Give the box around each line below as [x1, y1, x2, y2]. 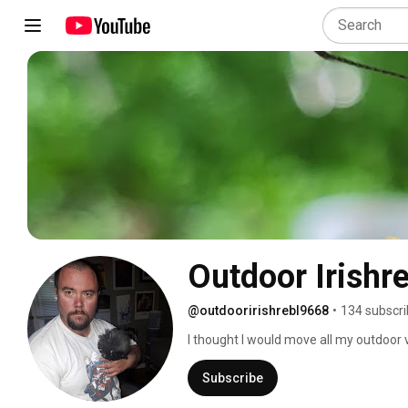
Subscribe [202, 370, 263, 385]
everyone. [188, 350, 247, 365]
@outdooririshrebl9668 [188, 302, 329, 318]
